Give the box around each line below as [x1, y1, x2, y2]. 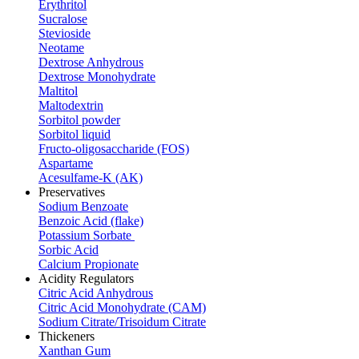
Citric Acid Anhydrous [38, 286, 153, 300]
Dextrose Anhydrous [38, 55, 143, 69]
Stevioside [38, 26, 91, 40]
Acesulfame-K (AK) [38, 171, 143, 184]
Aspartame [38, 156, 93, 170]
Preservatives [38, 185, 105, 199]
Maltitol [38, 84, 78, 98]
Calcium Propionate [38, 257, 139, 271]
